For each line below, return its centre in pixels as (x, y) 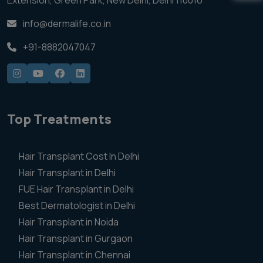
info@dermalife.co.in (66, 23)
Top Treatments (59, 119)
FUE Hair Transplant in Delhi (76, 189)
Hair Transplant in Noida (69, 222)
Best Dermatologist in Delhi (77, 205)
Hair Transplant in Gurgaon (76, 238)
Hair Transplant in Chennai (75, 255)
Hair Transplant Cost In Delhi (79, 156)
